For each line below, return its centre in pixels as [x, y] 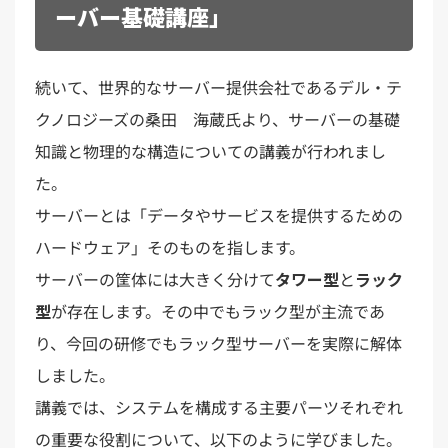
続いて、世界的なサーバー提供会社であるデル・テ [218, 86]
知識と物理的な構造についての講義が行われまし [210, 150]
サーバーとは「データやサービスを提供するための [219, 214]
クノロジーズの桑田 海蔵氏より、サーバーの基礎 [217, 118]
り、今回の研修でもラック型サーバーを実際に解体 [218, 342]
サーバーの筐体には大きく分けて [155, 278]
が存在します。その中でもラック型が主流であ [218, 310]
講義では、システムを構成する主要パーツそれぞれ [219, 406]
